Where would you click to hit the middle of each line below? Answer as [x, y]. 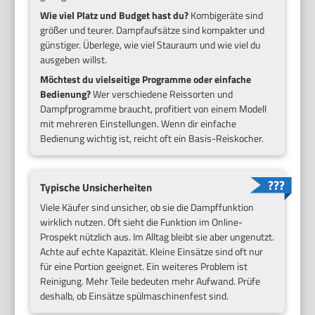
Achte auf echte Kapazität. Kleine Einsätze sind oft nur [152, 252]
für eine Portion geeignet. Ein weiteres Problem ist [144, 266]
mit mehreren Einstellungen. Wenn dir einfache [139, 123]
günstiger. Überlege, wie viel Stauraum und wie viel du [150, 44]
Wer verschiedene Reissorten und [162, 94]
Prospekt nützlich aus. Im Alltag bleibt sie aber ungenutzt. [157, 237]
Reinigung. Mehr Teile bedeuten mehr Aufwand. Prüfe [150, 281]
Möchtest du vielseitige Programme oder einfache [146, 79]
